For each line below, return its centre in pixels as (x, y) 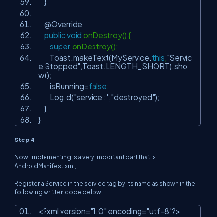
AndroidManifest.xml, (45, 166)
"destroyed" (133, 97)
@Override (63, 24)
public (55, 35)
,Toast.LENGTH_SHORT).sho (134, 66)
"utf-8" (159, 211)
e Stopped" (59, 66)
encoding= (126, 211)
